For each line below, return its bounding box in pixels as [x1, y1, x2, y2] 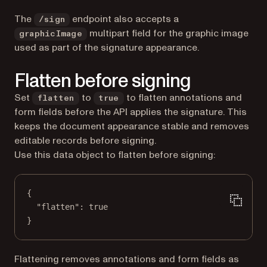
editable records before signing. [14, 134, 156, 148]
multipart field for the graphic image [86, 27, 249, 41]
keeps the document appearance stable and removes [14, 120, 249, 133]
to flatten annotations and [123, 91, 242, 105]
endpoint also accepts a [70, 13, 179, 26]
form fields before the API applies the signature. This [14, 105, 247, 119]
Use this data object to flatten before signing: [14, 148, 215, 162]
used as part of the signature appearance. [14, 41, 199, 55]
